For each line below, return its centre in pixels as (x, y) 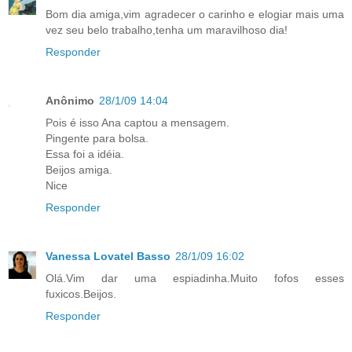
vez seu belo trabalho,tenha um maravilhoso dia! (167, 30)
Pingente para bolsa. (97, 139)
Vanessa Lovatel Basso (108, 257)
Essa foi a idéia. (85, 154)
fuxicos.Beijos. (81, 294)
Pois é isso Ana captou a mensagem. (137, 123)
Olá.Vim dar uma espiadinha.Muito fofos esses (195, 279)
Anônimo (70, 101)
